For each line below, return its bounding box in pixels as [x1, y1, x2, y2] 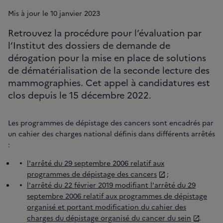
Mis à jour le [8, 8, 50, 18]
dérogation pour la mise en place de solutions [8, 51, 206, 64]
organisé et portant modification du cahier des [27, 202, 186, 212]
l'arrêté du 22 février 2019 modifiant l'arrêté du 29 [27, 180, 196, 190]
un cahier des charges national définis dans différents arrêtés [8, 128, 215, 139]
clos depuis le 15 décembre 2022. [8, 89, 151, 102]
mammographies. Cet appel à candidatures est [8, 76, 210, 89]
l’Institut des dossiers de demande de [8, 39, 170, 52]
